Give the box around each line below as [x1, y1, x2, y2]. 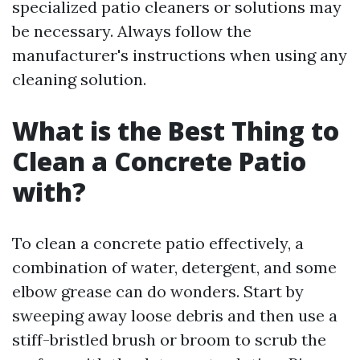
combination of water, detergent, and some [12, 257, 337, 277]
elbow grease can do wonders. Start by [12, 281, 304, 301]
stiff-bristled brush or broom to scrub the [12, 329, 326, 350]
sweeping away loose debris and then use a [12, 305, 337, 325]
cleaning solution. [12, 69, 146, 89]
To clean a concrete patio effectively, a [12, 233, 304, 253]
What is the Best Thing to [12, 113, 339, 148]
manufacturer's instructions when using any [12, 45, 347, 65]
